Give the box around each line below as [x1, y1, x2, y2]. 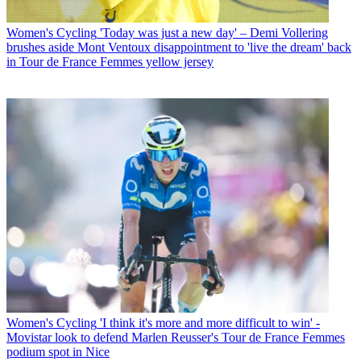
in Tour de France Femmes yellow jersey [6, 54, 214, 68]
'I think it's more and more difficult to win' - [100, 316, 320, 330]
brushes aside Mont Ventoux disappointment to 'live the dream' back [6, 39, 351, 54]
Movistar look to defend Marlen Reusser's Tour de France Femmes [6, 330, 345, 345]
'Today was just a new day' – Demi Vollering [100, 25, 328, 39]
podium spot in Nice [6, 345, 110, 359]
